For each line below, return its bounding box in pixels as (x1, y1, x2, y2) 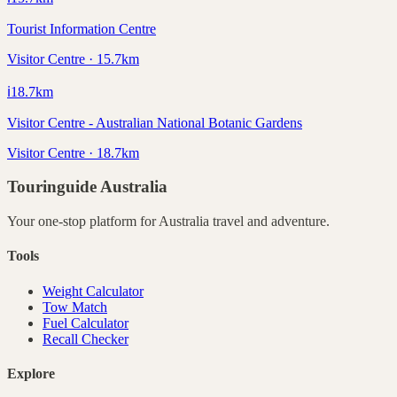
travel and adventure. (209, 214, 330, 230)
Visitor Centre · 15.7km (7, 51, 139, 66)
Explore (7, 365, 55, 381)
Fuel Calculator (43, 315, 128, 331)
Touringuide (7, 177, 100, 197)
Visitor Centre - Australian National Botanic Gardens (7, 114, 302, 130)
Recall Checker (43, 331, 128, 346)
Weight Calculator (43, 283, 144, 299)
